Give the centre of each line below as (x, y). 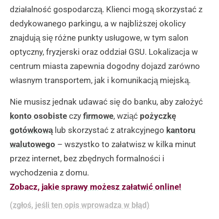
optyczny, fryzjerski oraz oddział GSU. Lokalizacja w (104, 52)
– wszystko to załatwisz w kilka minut (126, 144)
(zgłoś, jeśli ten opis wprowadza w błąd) (80, 205)
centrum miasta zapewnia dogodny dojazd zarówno (105, 66)
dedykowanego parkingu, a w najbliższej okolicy (98, 24)
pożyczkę (158, 116)
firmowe (98, 116)
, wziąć (127, 116)
